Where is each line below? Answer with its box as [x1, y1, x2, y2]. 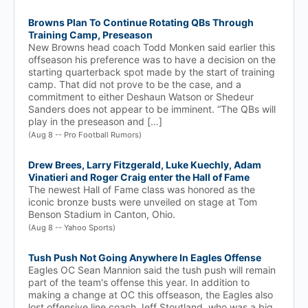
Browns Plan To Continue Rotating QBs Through [28, 16, 254, 28]
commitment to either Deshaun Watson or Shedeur [28, 91, 254, 102]
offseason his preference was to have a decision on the [28, 54, 276, 65]
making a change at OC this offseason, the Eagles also [28, 289, 273, 300]
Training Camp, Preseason [28, 29, 153, 41]
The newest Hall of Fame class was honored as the [28, 184, 255, 195]
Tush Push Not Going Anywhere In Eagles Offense [28, 252, 261, 263]
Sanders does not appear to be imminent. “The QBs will [28, 103, 276, 115]
